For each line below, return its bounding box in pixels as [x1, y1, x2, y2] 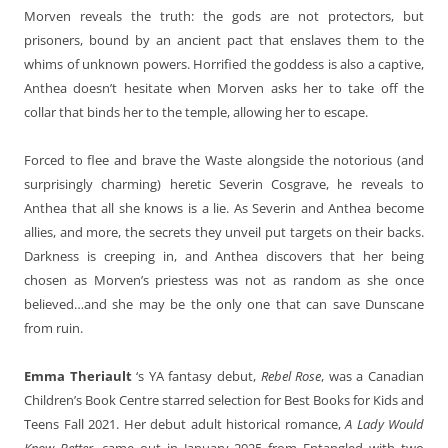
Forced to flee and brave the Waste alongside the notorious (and [24, 150, 424, 169]
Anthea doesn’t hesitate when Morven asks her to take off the [24, 78, 424, 97]
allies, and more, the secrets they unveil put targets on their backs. [24, 222, 424, 241]
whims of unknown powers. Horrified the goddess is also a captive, [24, 54, 424, 73]
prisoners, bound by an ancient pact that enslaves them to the [24, 30, 424, 49]
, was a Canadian [321, 366, 425, 385]
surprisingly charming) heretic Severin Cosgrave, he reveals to [24, 174, 424, 193]
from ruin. [24, 318, 83, 337]
